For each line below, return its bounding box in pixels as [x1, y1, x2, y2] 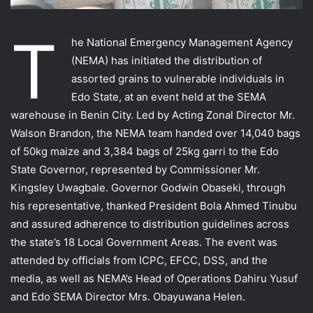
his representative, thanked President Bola [10, 198, 224, 212]
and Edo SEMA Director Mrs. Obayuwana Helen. [10, 289, 245, 303]
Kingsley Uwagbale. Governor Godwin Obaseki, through [10, 180, 286, 194]
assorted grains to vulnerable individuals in [71, 71, 284, 85]
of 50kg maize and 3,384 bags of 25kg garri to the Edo [10, 144, 279, 158]
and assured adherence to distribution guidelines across [10, 217, 289, 231]
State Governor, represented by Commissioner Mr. [10, 162, 260, 176]
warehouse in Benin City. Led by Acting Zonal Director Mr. [10, 108, 295, 122]
